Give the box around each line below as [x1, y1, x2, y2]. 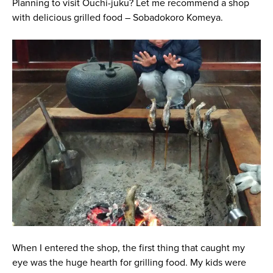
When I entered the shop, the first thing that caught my [12, 242, 245, 255]
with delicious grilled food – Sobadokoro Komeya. [12, 11, 223, 24]
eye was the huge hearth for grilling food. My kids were [12, 257, 246, 269]
